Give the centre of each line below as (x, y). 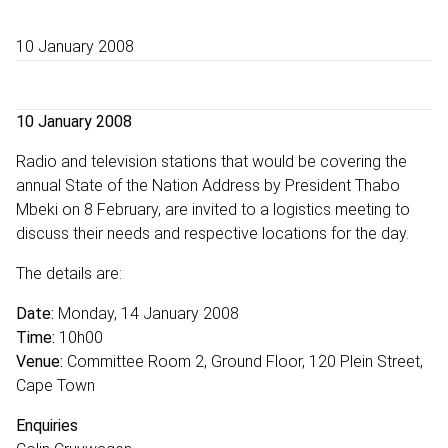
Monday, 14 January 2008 (148, 313)
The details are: (69, 273)
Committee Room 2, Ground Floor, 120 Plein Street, (243, 361)
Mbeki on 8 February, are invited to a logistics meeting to (213, 209)
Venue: (39, 361)
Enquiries (47, 425)
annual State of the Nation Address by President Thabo (208, 185)
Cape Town (55, 385)
